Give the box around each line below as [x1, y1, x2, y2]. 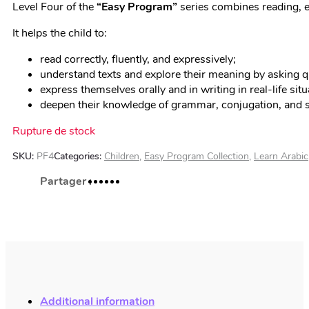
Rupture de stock [12, 123, 95, 139]
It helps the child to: [12, 26, 107, 41]
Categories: [54, 150, 104, 163]
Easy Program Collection [144, 150, 249, 163]
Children [104, 150, 139, 163]
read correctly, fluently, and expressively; [40, 52, 236, 67]
